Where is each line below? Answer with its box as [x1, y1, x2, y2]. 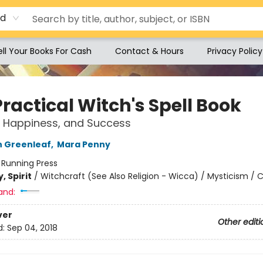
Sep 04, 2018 [6, 222, 58, 234]
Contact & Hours [115, 45, 184, 57]
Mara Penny [56, 139, 110, 150]
